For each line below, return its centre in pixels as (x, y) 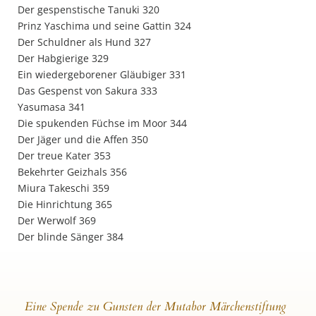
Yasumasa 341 (51, 107)
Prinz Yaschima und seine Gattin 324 (104, 26)
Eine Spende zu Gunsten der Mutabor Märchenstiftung (156, 306)
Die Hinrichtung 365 (65, 204)
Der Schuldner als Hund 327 (84, 42)
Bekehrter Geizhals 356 (72, 172)
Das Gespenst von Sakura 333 (87, 91)
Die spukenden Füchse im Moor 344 (102, 123)
